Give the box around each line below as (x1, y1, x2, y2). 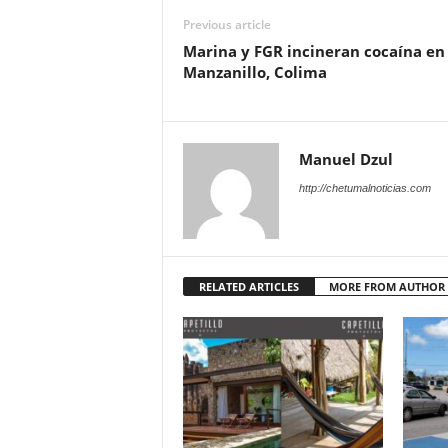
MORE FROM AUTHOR (328, 279, 445, 294)
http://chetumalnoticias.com (298, 182, 431, 194)
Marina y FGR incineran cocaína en (182, 41, 445, 61)
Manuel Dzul (298, 149, 393, 169)
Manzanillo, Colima (182, 62, 327, 82)
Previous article (182, 16, 271, 33)
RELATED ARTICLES (198, 279, 299, 294)
